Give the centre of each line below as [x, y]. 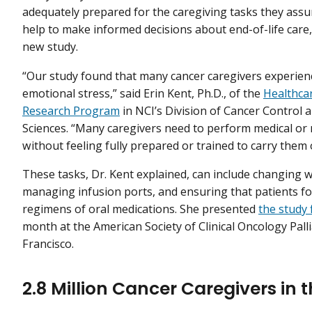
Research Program [71, 110]
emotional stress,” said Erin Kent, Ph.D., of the [143, 93]
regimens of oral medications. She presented [140, 209]
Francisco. [48, 243]
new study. [50, 47]
